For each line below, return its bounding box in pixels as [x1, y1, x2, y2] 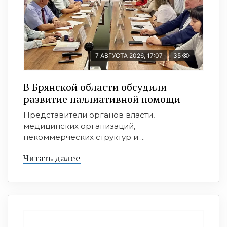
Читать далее [23, 152, 81, 164]
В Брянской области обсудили [23, 80, 167, 94]
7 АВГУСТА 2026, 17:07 [95, 52, 163, 60]
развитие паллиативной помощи [23, 92, 180, 106]
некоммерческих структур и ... [23, 132, 145, 142]
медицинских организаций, [23, 121, 135, 131]
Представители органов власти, [23, 110, 155, 120]
